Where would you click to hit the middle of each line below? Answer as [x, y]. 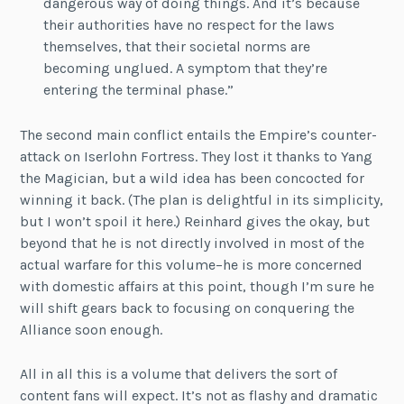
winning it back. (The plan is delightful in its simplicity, [202, 199]
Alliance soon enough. [92, 329]
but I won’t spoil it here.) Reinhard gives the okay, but [195, 221]
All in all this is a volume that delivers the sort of [179, 374]
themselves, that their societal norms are [176, 47]
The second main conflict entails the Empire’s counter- [199, 134]
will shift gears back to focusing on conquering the [188, 308]
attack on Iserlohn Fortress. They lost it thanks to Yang [197, 156]
